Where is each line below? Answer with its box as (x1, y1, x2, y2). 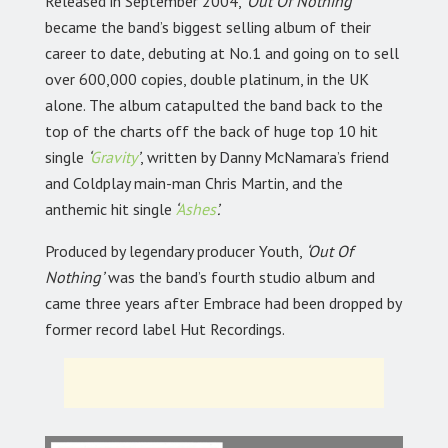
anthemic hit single (45, 199, 172, 220)
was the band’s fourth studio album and (104, 267, 375, 288)
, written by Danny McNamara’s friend (140, 147, 389, 168)
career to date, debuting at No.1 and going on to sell (45, 43, 399, 64)
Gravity (90, 147, 137, 168)
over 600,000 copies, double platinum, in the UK (45, 69, 369, 90)
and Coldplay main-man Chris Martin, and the (45, 173, 343, 194)
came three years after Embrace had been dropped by (45, 293, 401, 314)
